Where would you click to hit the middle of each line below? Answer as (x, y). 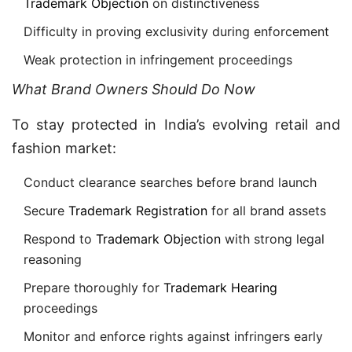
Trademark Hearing (220, 288)
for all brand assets (267, 211)
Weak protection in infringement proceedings (158, 60)
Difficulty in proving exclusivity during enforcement (176, 31)
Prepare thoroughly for (93, 288)
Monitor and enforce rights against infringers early (173, 336)
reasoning (53, 259)
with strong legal (273, 239)
